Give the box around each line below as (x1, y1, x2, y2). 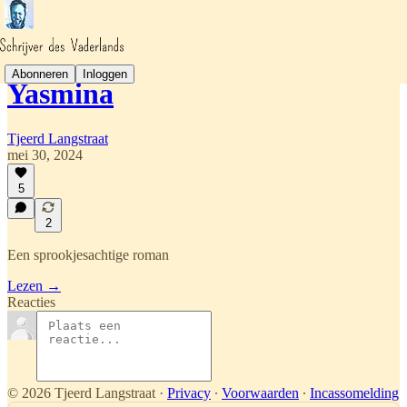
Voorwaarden (222, 385, 299, 401)
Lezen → (7, 278, 61, 293)
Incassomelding (310, 385, 399, 401)
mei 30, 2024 (7, 146, 83, 163)
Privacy (167, 385, 211, 401)
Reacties (7, 294, 55, 310)
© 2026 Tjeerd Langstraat (7, 385, 155, 401)
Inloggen (83, 66, 127, 81)
